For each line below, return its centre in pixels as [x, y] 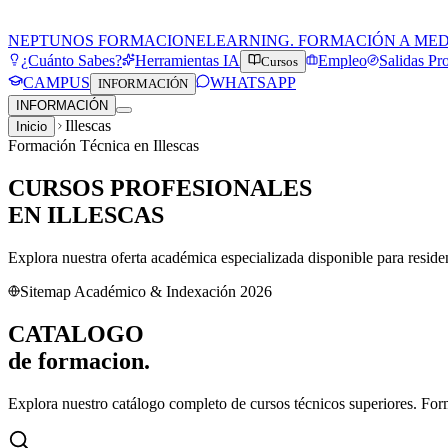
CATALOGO [76, 333]
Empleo [342, 60]
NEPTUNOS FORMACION [102, 40]
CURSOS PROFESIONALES [160, 187]
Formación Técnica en [80, 145]
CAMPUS [56, 82]
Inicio [31, 126]
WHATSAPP [253, 82]
